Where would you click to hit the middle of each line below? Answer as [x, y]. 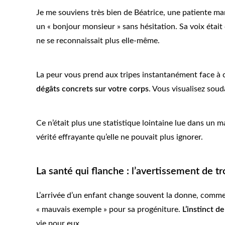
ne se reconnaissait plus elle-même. [98, 41]
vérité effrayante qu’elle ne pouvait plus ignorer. [120, 137]
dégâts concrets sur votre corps [92, 89]
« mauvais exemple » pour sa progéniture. [109, 210]
